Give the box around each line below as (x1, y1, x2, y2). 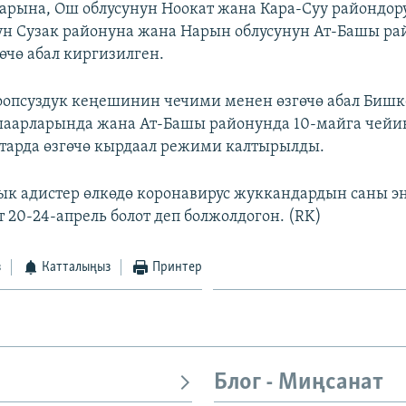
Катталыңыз (42, 259, 111, 275)
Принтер (151, 259, 202, 275)
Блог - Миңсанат (214, 370, 383, 395)
